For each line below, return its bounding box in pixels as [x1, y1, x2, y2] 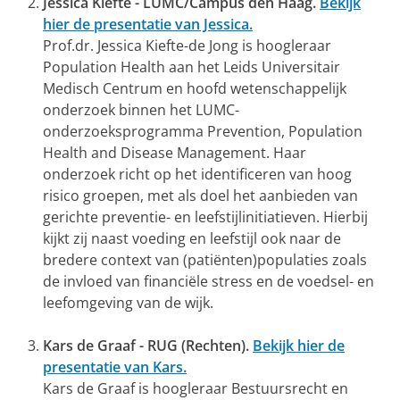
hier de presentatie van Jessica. [43, 14, 253, 35]
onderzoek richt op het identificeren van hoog [43, 164, 352, 185]
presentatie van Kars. [43, 357, 187, 378]
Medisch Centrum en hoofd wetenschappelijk [43, 79, 346, 99]
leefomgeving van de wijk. [43, 293, 213, 313]
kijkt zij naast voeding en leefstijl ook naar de [43, 229, 341, 249]
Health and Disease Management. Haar [43, 143, 306, 163]
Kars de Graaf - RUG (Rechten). [43, 336, 253, 356]
